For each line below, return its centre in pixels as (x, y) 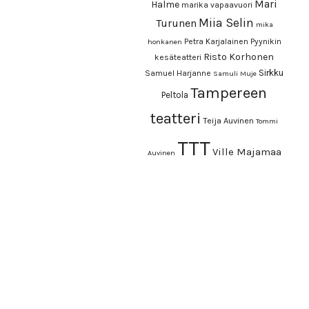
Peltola (175, 95)
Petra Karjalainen (216, 42)
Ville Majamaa (247, 152)
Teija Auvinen (229, 121)
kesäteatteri (178, 58)
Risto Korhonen (239, 57)
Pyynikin (266, 42)
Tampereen (229, 93)
